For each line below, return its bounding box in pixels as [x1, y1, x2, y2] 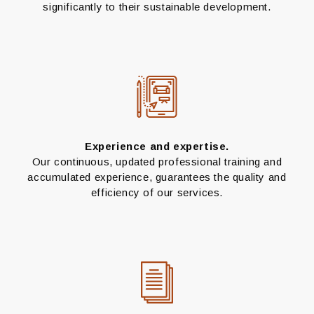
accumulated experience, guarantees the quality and [27, 171, 287, 184]
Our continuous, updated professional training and [32, 156, 282, 168]
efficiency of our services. [90, 186, 224, 199]
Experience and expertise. [85, 140, 229, 153]
